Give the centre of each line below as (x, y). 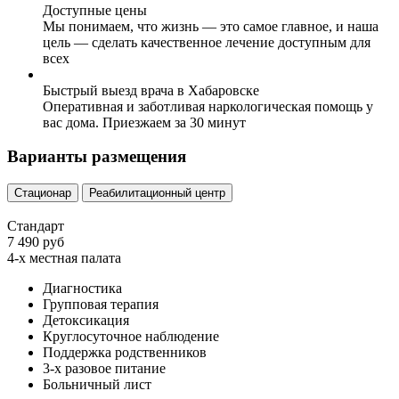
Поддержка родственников (125, 353)
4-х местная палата (64, 258)
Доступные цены (95, 10)
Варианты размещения (97, 157)
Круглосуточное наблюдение (131, 337)
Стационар (43, 193)
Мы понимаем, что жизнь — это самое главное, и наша (211, 26)
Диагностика (82, 289)
